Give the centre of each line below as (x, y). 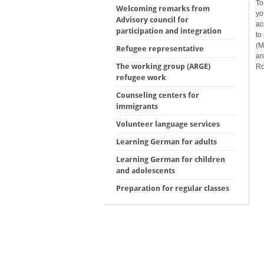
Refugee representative (160, 49)
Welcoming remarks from (163, 9)
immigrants (137, 106)
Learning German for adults (166, 142)
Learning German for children (170, 159)
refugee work (141, 77)
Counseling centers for (157, 95)
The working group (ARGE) (163, 66)
